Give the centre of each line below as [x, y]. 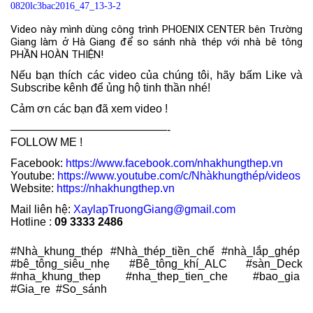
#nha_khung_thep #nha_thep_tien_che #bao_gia [156, 276]
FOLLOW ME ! [46, 142]
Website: [34, 188]
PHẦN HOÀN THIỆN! [57, 54]
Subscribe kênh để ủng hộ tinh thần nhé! [110, 88]
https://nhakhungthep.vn [116, 188]
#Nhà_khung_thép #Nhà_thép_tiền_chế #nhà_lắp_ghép [156, 251]
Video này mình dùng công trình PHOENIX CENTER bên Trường [156, 29]
